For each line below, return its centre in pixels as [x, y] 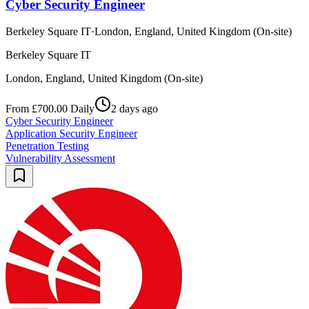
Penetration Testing [47, 146]
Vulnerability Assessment [60, 158]
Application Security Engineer [71, 133]
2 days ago [134, 108]
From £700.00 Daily [50, 108]
